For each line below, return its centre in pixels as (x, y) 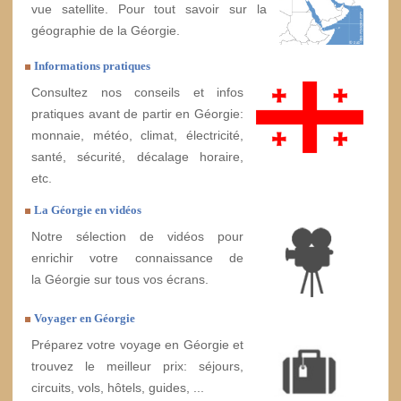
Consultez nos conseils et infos (137, 92)
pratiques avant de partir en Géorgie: (137, 113)
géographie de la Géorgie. (106, 30)
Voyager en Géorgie (85, 318)
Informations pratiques (92, 65)
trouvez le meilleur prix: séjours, (137, 366)
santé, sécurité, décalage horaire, (137, 156)
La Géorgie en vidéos (88, 209)
